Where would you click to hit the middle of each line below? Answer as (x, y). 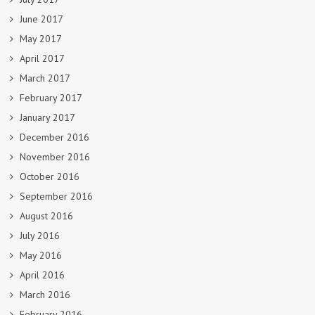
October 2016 (50, 176)
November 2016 (55, 156)
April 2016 (42, 275)
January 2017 (47, 117)
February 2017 (51, 97)
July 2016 (40, 235)
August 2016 (46, 216)
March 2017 (45, 78)
